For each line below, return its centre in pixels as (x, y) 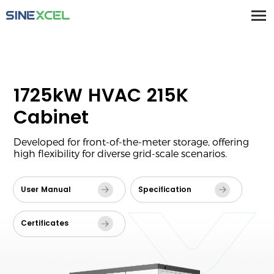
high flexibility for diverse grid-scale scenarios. (120, 153)
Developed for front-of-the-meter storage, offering (131, 141)
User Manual (46, 190)
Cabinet (51, 118)
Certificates (45, 224)
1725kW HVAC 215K (101, 96)
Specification (165, 190)
